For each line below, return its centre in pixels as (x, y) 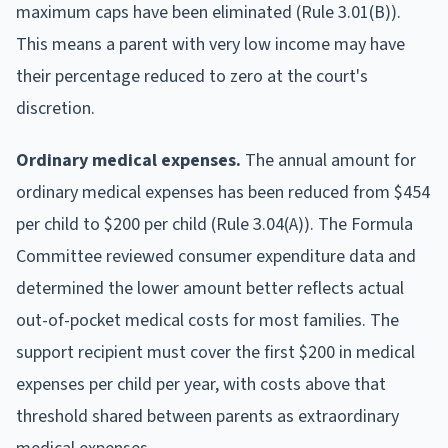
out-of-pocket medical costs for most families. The (207, 320)
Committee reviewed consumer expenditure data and (216, 256)
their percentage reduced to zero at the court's (192, 76)
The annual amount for (328, 160)
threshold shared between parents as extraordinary (207, 416)
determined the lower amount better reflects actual (210, 288)
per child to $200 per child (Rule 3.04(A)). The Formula (214, 224)
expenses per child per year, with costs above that (201, 384)
